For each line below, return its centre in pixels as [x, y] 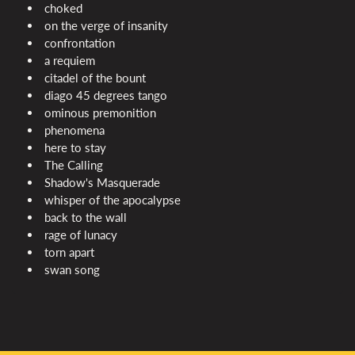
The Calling [74, 165]
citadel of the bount [95, 78]
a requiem [70, 61]
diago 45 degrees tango [106, 95]
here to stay [75, 148]
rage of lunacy [81, 235]
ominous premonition [100, 113]
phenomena [74, 130]
